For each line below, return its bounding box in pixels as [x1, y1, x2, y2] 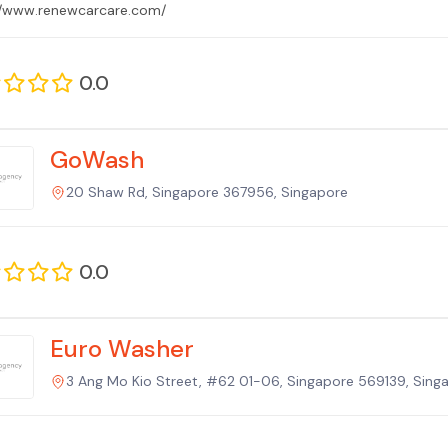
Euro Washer [50, 332, 194, 364]
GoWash [50, 143, 144, 175]
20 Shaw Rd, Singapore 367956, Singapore [66, 182, 348, 201]
